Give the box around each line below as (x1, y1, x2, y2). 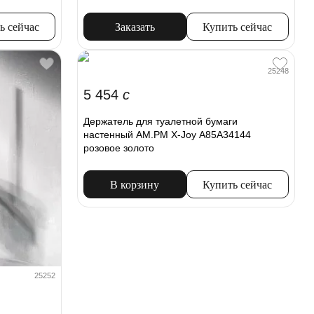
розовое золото (83, 142, 155, 153)
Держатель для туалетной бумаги (83, 115, 238, 127)
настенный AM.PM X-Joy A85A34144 (83, 128, 252, 140)
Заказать (114, 20, 155, 33)
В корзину (110, 178, 160, 191)
